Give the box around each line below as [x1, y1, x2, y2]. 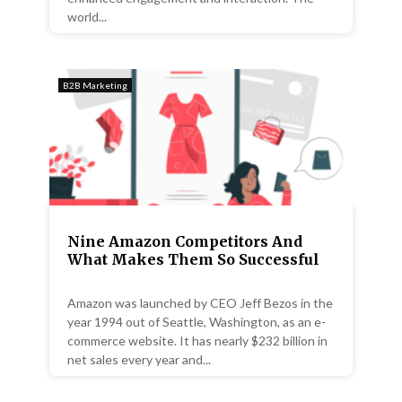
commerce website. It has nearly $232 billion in [67, 332, 328, 348]
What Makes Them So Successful [67, 249, 319, 268]
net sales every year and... [67, 351, 211, 367]
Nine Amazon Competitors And [67, 232, 302, 250]
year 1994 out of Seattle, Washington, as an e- [67, 313, 326, 329]
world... [67, 8, 107, 24]
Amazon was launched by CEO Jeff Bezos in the [67, 294, 333, 310]
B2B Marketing [63, 79, 127, 91]
